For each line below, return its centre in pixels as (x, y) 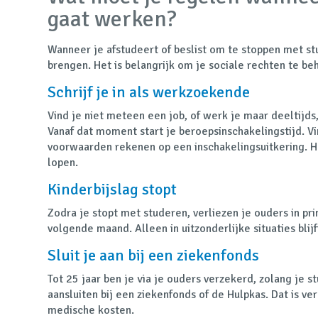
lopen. (63, 162)
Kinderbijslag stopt (113, 189)
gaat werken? (113, 18)
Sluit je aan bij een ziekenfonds (154, 255)
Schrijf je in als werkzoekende (149, 92)
